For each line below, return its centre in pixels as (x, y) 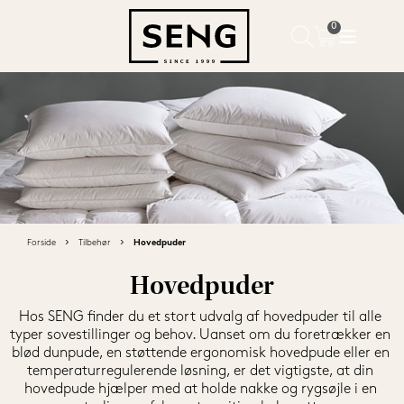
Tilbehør (95, 243)
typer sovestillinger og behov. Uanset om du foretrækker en (200, 335)
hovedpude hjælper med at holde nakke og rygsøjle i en (200, 390)
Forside (41, 243)
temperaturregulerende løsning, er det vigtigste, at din (200, 372)
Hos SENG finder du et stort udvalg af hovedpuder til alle (200, 317)
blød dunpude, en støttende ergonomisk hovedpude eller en (200, 353)
